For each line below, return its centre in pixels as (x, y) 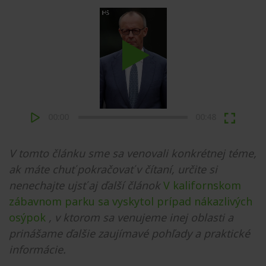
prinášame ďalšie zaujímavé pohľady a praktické (129, 233)
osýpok (27, 217)
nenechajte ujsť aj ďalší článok (85, 185)
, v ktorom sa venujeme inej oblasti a (141, 217)
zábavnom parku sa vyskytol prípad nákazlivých (131, 201)
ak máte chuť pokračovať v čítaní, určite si (113, 169)
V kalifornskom (202, 185)
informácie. (37, 249)
